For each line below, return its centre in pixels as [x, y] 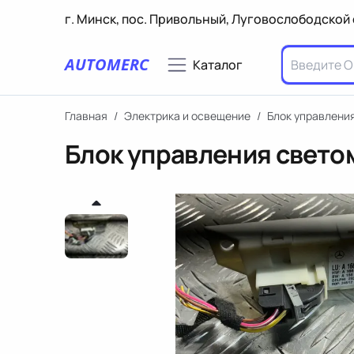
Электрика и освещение [187, 116]
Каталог [218, 65]
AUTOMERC [107, 64]
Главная [86, 116]
